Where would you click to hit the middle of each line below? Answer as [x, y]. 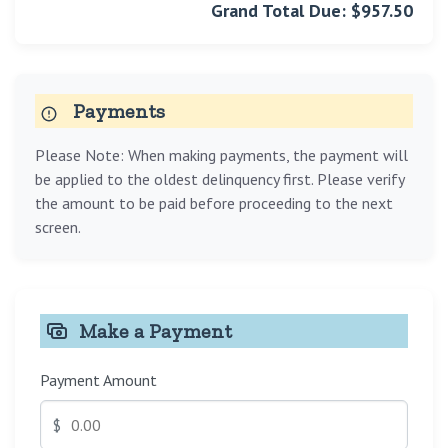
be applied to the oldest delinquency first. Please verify [219, 179]
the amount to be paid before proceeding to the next [214, 203]
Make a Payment [155, 331]
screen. [58, 227]
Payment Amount [98, 380]
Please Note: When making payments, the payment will [221, 155]
